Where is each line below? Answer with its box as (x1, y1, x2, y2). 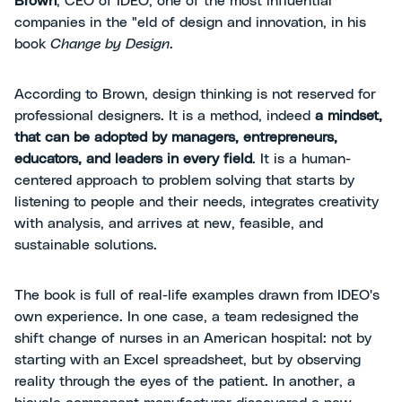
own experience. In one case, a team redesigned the (14, 310, 359, 325)
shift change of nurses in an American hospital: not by (14, 331, 371, 346)
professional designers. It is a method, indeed (14, 109, 315, 124)
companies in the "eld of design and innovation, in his (14, 15, 366, 31)
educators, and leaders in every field (14, 152, 252, 167)
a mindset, (315, 109, 382, 124)
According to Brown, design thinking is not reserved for (14, 87, 376, 102)
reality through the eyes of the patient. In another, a (14, 374, 355, 389)
